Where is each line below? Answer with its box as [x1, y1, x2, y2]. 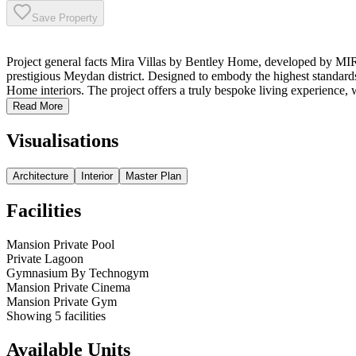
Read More [13, 100, 63, 113]
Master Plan [126, 169, 181, 182]
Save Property [32, 12, 98, 25]
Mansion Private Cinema [6, 280, 130, 294]
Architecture [13, 169, 68, 182]
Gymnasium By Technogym [6, 265, 149, 280]
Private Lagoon [6, 251, 83, 265]
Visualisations [6, 130, 118, 152]
